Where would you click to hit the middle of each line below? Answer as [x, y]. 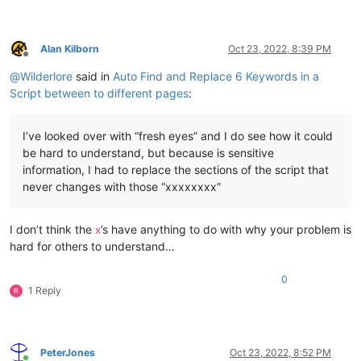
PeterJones [68, 352]
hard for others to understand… [92, 246]
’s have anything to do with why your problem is [226, 229]
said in [93, 76]
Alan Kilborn [70, 48]
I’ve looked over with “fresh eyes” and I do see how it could [178, 135]
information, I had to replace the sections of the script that [176, 169]
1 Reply [45, 290]
